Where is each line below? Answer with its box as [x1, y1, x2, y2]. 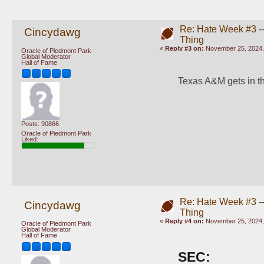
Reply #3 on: [164, 44, 204, 52]
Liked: [21, 135, 38, 143]
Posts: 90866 [21, 120, 59, 128]
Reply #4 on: [164, 217, 204, 225]
